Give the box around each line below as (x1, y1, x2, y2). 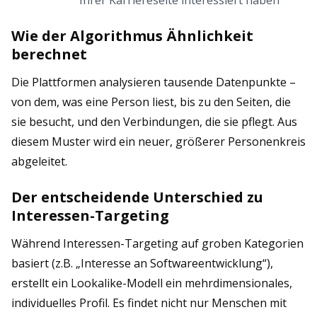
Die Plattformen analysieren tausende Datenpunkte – (11, 74, 296, 90)
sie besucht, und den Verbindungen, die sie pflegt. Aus (11, 114, 297, 129)
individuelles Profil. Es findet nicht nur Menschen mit (11, 295, 287, 311)
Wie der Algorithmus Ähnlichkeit (11, 26, 253, 45)
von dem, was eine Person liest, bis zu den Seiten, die (11, 94, 291, 110)
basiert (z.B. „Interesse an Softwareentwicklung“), (11, 255, 273, 271)
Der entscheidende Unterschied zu (11, 188, 263, 207)
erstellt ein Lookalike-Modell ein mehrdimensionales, (11, 275, 292, 291)
